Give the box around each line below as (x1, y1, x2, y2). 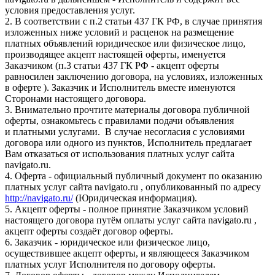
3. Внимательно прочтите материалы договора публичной (5, 104, 250, 115)
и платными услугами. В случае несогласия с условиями (5, 126, 245, 137)
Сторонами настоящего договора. (5, 93, 146, 104)
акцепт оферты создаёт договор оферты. (5, 226, 173, 237)
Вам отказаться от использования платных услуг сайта (5, 149, 234, 160)
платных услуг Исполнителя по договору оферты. (5, 259, 215, 270)
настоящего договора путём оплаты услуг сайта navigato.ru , (5, 215, 257, 226)
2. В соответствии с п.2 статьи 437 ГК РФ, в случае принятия (5, 16, 262, 27)
